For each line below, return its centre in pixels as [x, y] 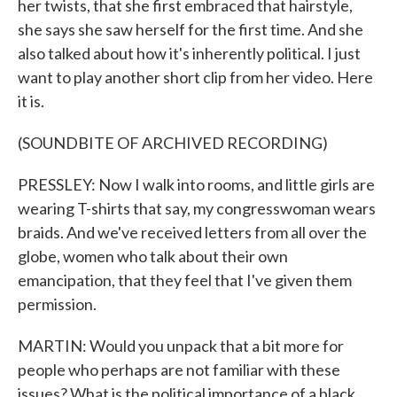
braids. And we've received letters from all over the [192, 232]
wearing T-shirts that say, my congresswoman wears [197, 208]
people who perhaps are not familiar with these [179, 370]
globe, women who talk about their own [153, 256]
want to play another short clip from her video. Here [195, 77]
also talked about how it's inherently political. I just [189, 53]
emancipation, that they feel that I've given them [185, 280]
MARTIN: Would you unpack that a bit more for [181, 346]
